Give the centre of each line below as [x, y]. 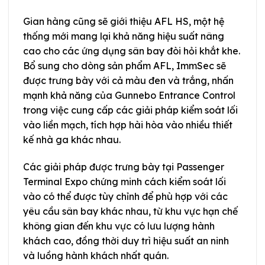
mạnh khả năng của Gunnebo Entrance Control [129, 96]
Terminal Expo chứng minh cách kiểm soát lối [125, 182]
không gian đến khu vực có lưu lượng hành [119, 226]
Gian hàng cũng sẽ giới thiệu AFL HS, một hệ [124, 22]
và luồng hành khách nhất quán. [96, 256]
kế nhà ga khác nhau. [72, 140]
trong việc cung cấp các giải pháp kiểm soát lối [130, 110]
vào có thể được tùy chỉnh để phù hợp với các [125, 197]
